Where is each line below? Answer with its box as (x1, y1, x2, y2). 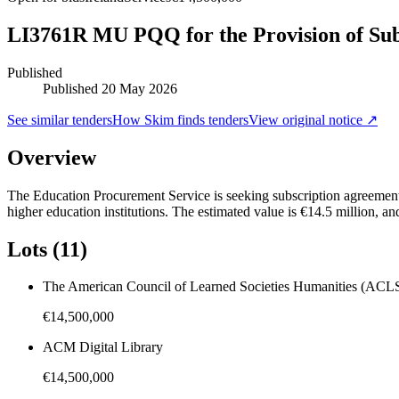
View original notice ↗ (248, 111, 378, 127)
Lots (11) (7, 237, 87, 261)
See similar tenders (7, 111, 112, 127)
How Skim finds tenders (112, 111, 248, 127)
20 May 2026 (102, 80, 177, 96)
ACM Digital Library (43, 339, 163, 355)
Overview (7, 145, 96, 169)
